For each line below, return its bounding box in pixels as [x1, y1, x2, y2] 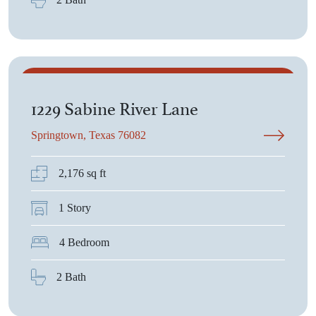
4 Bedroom [59, 236, 109, 248]
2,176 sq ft [59, 167, 106, 179]
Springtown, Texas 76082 [31, 129, 146, 141]
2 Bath [56, 271, 86, 283]
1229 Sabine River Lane [31, 94, 198, 120]
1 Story [59, 202, 91, 214]
